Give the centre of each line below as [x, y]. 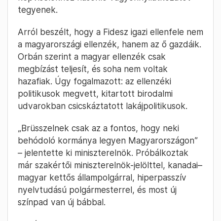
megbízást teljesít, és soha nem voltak [93, 69]
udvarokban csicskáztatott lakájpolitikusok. [103, 106]
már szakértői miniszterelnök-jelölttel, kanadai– [110, 165]
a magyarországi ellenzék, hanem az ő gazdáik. [110, 44]
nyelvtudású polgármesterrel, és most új [97, 190]
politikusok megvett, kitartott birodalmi [95, 94]
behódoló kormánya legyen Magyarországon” [108, 141]
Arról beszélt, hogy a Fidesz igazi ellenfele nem [110, 32]
